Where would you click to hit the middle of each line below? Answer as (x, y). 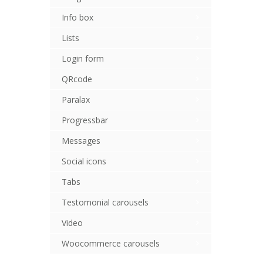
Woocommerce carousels (110, 243)
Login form (82, 58)
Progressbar (85, 120)
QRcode (77, 79)
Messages (81, 141)
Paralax (75, 100)
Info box (77, 17)
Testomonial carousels (105, 202)
